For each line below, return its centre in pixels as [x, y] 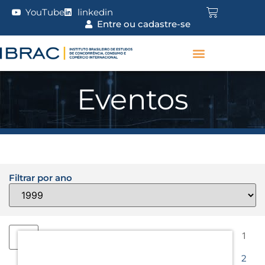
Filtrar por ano [41, 178]
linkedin [95, 12]
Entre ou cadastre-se [143, 24]
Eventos [132, 99]
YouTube [45, 12]
